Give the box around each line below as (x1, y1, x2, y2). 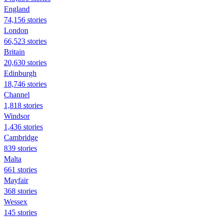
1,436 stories (4, 122, 43, 131)
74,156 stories (4, 15, 47, 24)
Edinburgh (4, 69, 36, 77)
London (4, 26, 28, 35)
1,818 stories (4, 101, 43, 109)
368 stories (4, 186, 37, 195)
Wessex (4, 197, 27, 206)
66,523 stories (4, 36, 47, 45)
